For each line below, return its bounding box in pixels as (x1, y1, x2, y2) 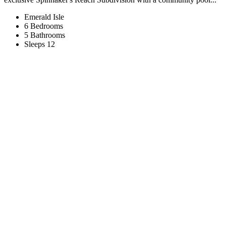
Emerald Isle (24, 13, 64, 22)
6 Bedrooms (24, 22, 63, 31)
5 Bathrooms (24, 31, 65, 40)
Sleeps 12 (24, 40, 55, 49)
